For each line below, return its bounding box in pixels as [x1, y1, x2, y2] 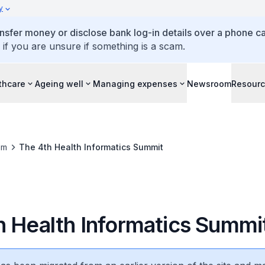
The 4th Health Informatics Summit [18, 142, 163, 152]
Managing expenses [93, 78, 177, 89]
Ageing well [35, 78, 83, 89]
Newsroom [187, 78, 231, 89]
